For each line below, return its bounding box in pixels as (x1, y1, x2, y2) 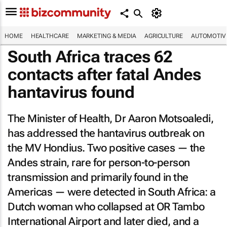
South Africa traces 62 (8, 47, 172, 66)
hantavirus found (8, 83, 135, 102)
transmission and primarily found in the (8, 171, 188, 183)
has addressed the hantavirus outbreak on (8, 127, 204, 139)
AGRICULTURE (144, 32, 183, 40)
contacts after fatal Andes (8, 65, 201, 84)
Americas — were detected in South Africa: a (8, 186, 216, 198)
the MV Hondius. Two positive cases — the (8, 142, 205, 154)
